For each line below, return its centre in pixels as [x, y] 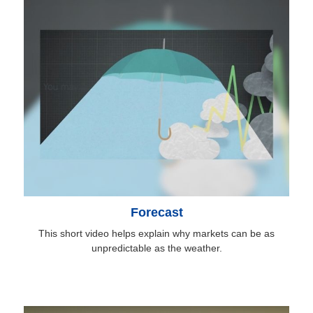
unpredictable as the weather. [156, 248]
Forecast [156, 213]
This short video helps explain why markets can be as [156, 234]
